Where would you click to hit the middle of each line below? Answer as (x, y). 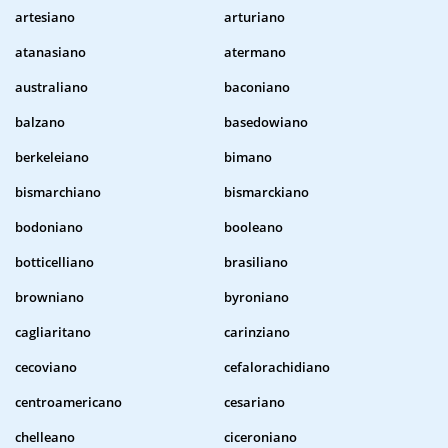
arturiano (254, 17)
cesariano (254, 402)
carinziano (257, 332)
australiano (51, 87)
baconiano (257, 87)
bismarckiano (266, 192)
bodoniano (49, 227)
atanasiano (50, 52)
